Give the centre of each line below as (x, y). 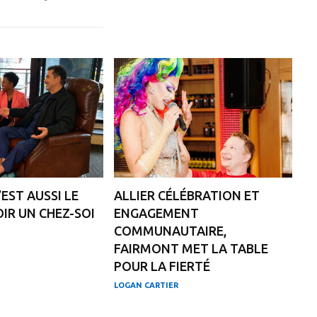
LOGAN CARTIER (146, 285)
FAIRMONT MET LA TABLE (191, 248)
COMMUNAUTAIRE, (171, 230)
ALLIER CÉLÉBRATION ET (187, 195)
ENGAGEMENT (157, 213)
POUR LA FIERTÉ (162, 266)
